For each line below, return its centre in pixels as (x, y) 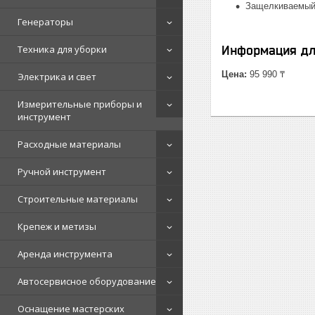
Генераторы (45, 22)
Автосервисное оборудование (87, 281)
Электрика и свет (57, 77)
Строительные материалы (78, 199)
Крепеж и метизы (57, 226)
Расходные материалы (69, 144)
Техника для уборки (62, 49)
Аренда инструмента (65, 254)
